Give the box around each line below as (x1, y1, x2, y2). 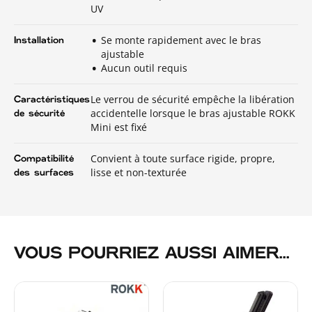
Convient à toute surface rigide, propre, (91, 151, 275, 165)
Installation (14, 35, 64, 45)
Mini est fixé (91, 120, 147, 134)
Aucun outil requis (101, 61, 187, 75)
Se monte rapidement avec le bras (101, 33, 261, 47)
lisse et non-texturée (91, 165, 187, 179)
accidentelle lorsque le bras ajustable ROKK (91, 106, 295, 120)
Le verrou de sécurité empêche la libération (91, 92, 295, 106)
